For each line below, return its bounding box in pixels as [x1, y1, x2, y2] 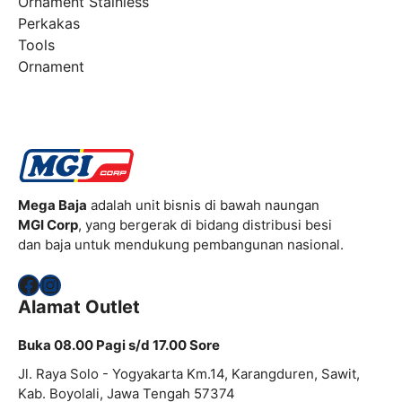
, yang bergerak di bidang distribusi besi [78, 215, 332, 233]
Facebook [17, 270, 117, 297]
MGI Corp [18, 215, 78, 233]
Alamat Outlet [18, 296, 140, 319]
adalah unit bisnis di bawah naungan [87, 196, 319, 214]
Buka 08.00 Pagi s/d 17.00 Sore [18, 336, 220, 354]
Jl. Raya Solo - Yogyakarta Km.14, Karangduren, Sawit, [18, 365, 360, 383]
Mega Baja [18, 196, 87, 214]
